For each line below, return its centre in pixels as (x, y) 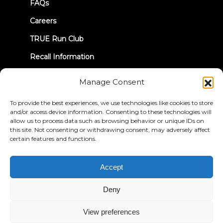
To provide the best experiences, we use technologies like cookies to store (111, 103)
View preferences (111, 212)
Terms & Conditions (157, 154)
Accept (111, 167)
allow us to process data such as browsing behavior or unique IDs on (107, 121)
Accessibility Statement (111, 163)
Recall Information (62, 57)
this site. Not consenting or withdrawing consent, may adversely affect (110, 130)
